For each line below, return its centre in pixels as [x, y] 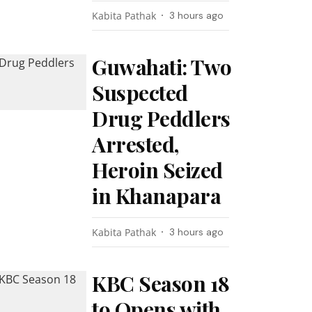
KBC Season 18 [161, 283]
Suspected [140, 93]
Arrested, [135, 144]
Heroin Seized [157, 170]
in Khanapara [157, 196]
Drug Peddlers [161, 118]
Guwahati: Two [162, 67]
